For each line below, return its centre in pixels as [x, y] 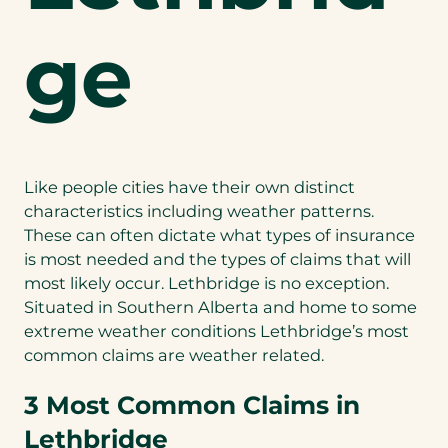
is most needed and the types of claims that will [217, 259]
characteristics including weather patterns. [199, 211]
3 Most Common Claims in [192, 404]
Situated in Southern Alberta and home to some [220, 307]
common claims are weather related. [174, 355]
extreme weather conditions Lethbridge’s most [216, 331]
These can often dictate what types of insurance [219, 235]
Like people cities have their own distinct [189, 187]
